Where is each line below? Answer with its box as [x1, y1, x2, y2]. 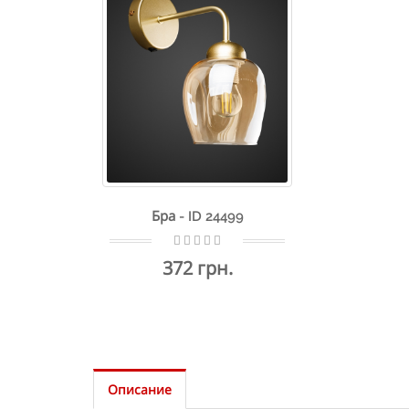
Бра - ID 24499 [151, 207, 244, 225]
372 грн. [162, 255, 233, 280]
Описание [108, 380, 172, 398]
